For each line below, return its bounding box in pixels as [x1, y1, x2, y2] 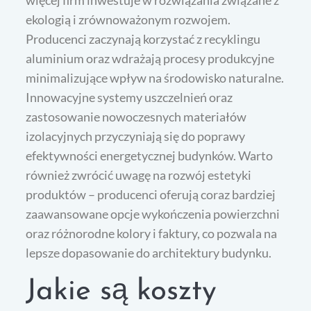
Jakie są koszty [26, 277, 217, 308]
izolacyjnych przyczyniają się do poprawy [26, 128, 246, 144]
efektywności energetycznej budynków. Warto [26, 148, 274, 164]
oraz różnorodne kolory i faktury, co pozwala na [26, 226, 278, 242]
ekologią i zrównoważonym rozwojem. [26, 12, 231, 28]
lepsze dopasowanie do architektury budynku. [26, 245, 272, 261]
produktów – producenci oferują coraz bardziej [26, 187, 276, 203]
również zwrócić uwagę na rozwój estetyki [26, 167, 252, 183]
